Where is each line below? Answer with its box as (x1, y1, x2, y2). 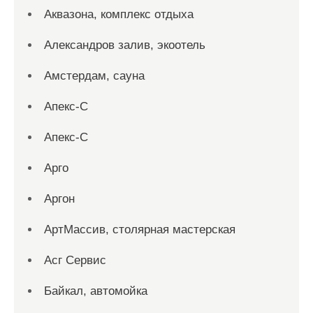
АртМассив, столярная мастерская (44, 223, 235, 236)
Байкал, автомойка (44, 284, 147, 298)
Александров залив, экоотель (44, 38, 205, 52)
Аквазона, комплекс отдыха (44, 8, 194, 21)
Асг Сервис (44, 254, 106, 267)
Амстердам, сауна (44, 69, 145, 82)
